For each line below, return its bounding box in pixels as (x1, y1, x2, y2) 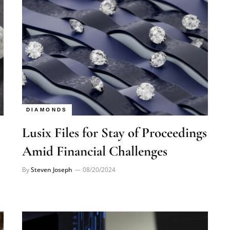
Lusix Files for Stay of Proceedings (22, 110, 207, 127)
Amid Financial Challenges (22, 128, 167, 145)
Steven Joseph (30, 151, 72, 160)
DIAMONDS (26, 92, 68, 98)
